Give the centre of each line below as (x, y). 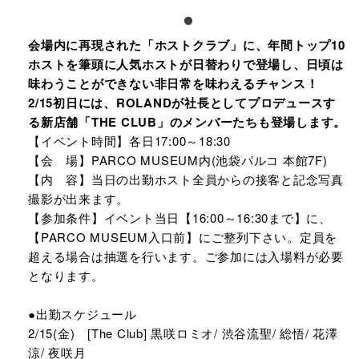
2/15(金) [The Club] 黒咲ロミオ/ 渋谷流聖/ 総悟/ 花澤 (183, 333)
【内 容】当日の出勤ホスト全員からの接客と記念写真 (186, 179)
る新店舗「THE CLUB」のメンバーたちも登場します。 (187, 122)
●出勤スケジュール (83, 314)
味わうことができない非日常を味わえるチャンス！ (173, 83)
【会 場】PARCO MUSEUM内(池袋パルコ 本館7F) (178, 160)
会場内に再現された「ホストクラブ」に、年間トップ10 (187, 45)
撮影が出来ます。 (79, 198)
